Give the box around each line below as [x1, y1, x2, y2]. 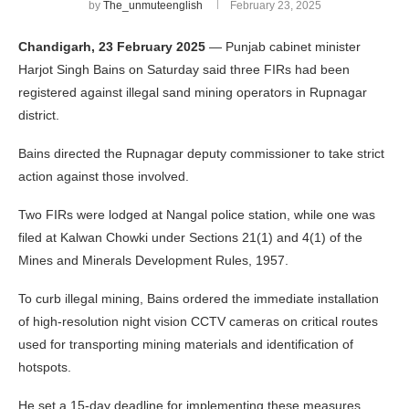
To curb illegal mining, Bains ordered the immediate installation [18, 290, 379, 306]
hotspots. [18, 359, 71, 374]
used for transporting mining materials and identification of [18, 336, 353, 351]
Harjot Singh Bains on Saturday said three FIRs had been [18, 61, 350, 77]
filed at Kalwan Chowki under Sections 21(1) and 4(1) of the [18, 229, 362, 245]
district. [18, 107, 59, 122]
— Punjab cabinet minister [205, 38, 361, 54]
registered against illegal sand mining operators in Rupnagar [18, 84, 367, 100]
